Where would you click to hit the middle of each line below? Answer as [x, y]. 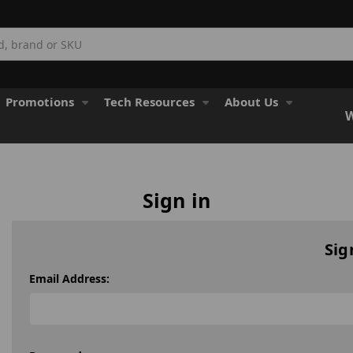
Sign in [176, 200]
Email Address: [70, 278]
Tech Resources [149, 102]
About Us [251, 102]
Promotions [40, 102]
